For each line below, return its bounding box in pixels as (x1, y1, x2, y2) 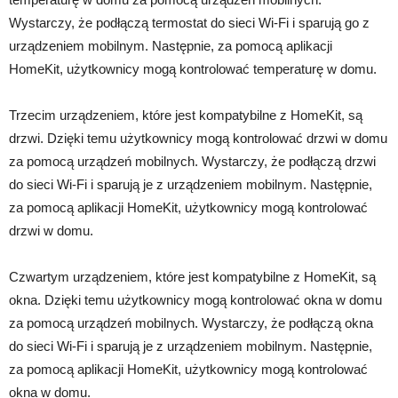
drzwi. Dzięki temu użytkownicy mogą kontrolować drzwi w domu (9, 131, 387, 147)
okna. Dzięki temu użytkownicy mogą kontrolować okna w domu (9, 292, 382, 308)
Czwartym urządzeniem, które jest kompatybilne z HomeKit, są (9, 269, 376, 285)
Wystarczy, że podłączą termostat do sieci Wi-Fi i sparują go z (9, 15, 370, 31)
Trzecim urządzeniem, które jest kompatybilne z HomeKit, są (9, 107, 362, 123)
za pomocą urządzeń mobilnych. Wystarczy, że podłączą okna (9, 315, 373, 331)
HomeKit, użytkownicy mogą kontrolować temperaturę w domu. (9, 61, 377, 77)
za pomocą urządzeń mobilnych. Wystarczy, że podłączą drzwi (9, 154, 376, 170)
